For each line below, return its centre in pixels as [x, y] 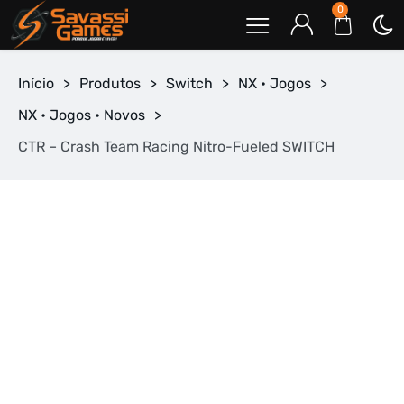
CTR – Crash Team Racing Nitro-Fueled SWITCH [176, 147]
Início [36, 83]
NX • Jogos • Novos [82, 115]
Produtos [110, 83]
